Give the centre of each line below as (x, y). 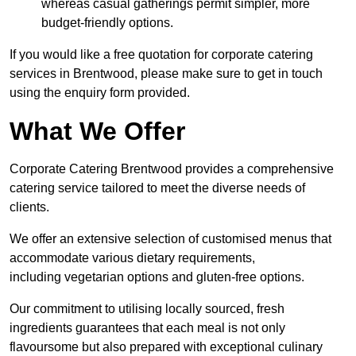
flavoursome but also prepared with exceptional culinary (166, 347)
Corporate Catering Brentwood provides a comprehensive (172, 169)
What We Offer (97, 132)
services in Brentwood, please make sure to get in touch (166, 74)
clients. (29, 207)
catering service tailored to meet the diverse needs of (157, 188)
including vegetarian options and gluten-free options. (157, 277)
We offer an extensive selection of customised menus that (170, 239)
